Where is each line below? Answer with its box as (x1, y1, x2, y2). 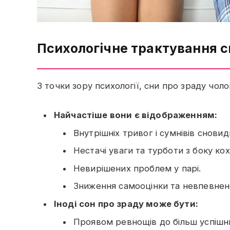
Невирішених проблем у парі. (73, 163, 201, 174)
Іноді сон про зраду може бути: (54, 199, 198, 209)
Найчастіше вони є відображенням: (54, 109, 218, 120)
